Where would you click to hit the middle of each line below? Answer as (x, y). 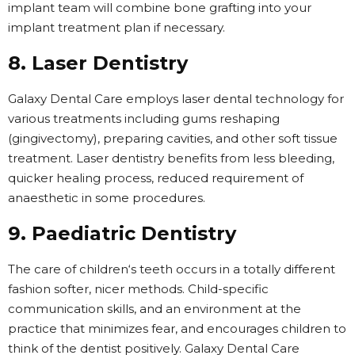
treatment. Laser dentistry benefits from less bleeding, (171, 158)
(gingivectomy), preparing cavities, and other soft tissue (173, 138)
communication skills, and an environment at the (155, 308)
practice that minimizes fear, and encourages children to (177, 328)
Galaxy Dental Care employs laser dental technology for (176, 98)
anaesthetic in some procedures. (107, 197)
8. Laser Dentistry (98, 63)
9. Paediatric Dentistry (122, 233)
